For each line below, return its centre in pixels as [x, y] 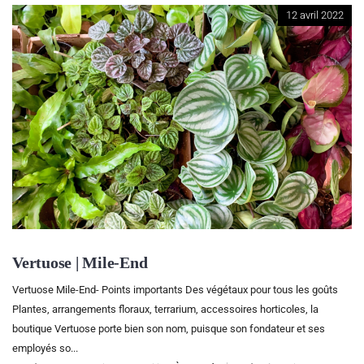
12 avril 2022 [315, 15]
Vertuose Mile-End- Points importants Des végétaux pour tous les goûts [175, 289]
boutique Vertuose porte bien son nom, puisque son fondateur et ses [169, 328]
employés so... [45, 348]
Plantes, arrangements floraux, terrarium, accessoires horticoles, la [165, 309]
